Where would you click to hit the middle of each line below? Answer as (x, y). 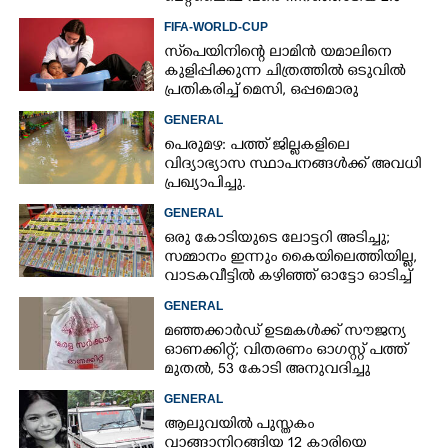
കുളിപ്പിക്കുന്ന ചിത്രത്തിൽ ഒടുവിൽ (285, 73)
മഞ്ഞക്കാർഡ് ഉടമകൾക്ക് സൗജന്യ (285, 333)
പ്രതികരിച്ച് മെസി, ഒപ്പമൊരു (261, 92)
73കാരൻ (196, 297)
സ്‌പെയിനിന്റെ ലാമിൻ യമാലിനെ (278, 54)
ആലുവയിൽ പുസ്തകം (239, 426)
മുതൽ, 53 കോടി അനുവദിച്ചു (267, 371)
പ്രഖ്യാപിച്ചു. (205, 185)
